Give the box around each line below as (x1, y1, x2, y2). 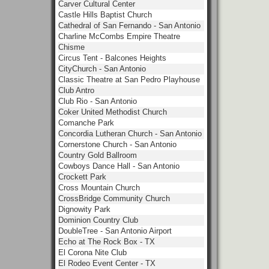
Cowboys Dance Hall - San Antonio (58, 162, 180, 171)
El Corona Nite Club (58, 248, 127, 257)
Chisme (58, 43, 85, 52)
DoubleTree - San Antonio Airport (58, 226, 172, 235)
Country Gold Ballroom (58, 151, 137, 160)
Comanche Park (58, 118, 114, 127)
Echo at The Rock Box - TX (58, 237, 155, 246)
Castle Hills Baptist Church (58, 10, 152, 19)
